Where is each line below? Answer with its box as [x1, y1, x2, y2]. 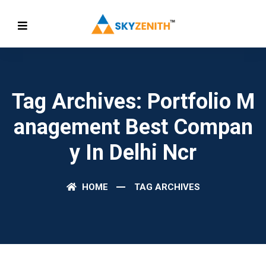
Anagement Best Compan [13, 115, 253, 140]
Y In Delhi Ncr [69, 140, 197, 165]
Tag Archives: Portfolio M [11, 89, 255, 114]
